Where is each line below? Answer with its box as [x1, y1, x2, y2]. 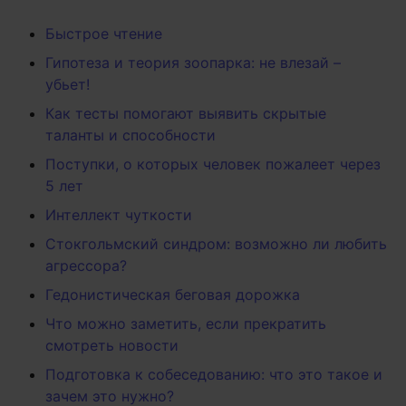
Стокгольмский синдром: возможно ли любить [45, 235, 387, 254]
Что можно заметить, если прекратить [45, 314, 326, 333]
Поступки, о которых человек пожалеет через [45, 155, 381, 174]
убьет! [45, 75, 90, 94]
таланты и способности [45, 126, 216, 145]
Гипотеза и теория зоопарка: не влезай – [45, 53, 341, 72]
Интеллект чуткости [45, 206, 192, 225]
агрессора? [45, 256, 127, 275]
